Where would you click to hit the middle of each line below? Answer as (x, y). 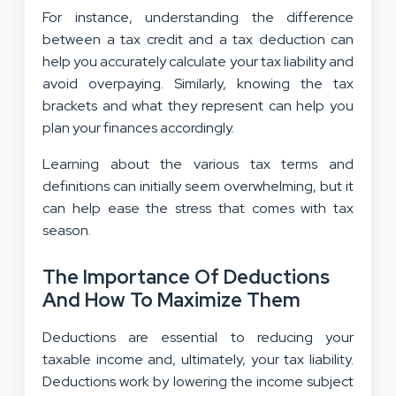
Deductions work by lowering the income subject (198, 381)
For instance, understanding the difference (198, 17)
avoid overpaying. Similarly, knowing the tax (198, 83)
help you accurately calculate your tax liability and (198, 61)
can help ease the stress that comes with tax (198, 208)
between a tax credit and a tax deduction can (198, 39)
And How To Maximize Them (171, 300)
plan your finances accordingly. (138, 127)
